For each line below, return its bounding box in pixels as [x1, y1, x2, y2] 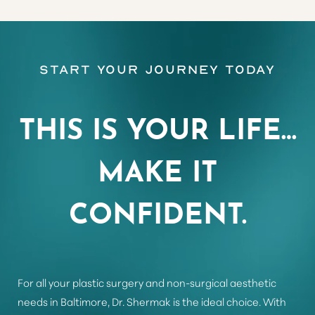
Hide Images [150, 94, 202, 107]
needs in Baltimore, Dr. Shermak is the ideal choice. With [18, 294, 286, 309]
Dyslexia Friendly [31, 94, 101, 107]
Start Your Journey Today [39, 62, 276, 77]
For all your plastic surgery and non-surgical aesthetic [18, 275, 276, 290]
